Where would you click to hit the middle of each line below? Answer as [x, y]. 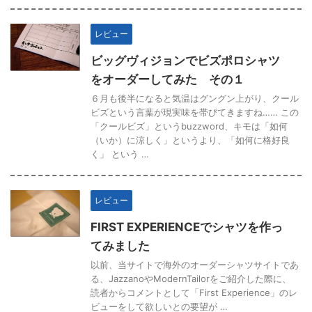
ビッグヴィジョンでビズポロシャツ [185, 60]
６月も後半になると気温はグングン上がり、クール [195, 98]
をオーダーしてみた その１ [167, 79]
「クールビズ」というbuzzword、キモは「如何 [189, 126]
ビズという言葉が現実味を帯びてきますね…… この [195, 112]
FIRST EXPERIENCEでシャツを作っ [187, 227]
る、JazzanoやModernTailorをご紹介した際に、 [191, 278]
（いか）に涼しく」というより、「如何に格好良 [190, 140]
